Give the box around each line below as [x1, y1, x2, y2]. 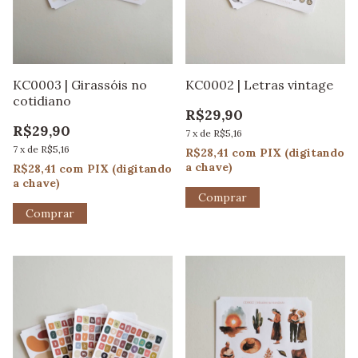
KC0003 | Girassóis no [13, 77, 147, 93]
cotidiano [13, 93, 71, 109]
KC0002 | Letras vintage [185, 77, 333, 93]
